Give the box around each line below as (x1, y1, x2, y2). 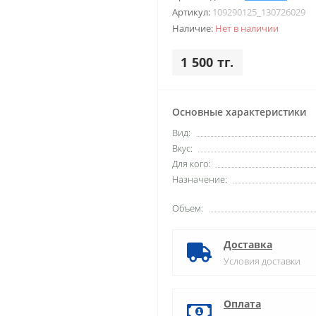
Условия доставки (224, 255, 300, 267)
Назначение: (172, 173, 227, 186)
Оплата (224, 297, 261, 310)
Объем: (172, 202, 203, 214)
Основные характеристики (172, 105, 306, 119)
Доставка (224, 238, 272, 251)
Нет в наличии (215, 22, 279, 35)
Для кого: (172, 157, 211, 170)
